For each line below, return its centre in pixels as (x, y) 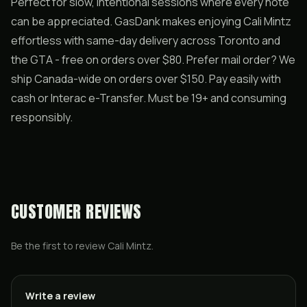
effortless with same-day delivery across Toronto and (146, 40)
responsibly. (42, 117)
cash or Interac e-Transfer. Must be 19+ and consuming (149, 98)
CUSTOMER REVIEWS (76, 212)
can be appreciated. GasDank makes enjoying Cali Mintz (151, 21)
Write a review (60, 296)
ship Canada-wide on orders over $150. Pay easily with (146, 79)
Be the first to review (59, 246)
